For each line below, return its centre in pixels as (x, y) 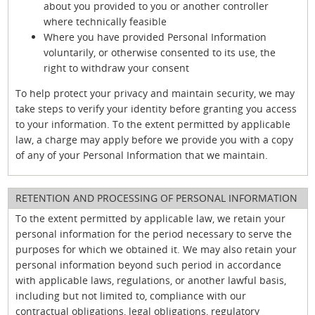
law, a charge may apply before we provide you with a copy (154, 139)
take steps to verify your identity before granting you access (156, 108)
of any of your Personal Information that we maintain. (142, 155)
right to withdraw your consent (116, 67)
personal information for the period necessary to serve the (154, 234)
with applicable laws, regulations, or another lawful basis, (151, 281)
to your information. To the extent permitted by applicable (153, 124)
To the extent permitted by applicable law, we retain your (150, 219)
